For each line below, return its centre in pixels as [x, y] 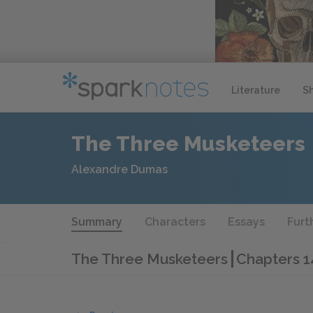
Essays [246, 222]
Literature [256, 90]
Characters [175, 222]
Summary [97, 222]
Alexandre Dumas [119, 169]
